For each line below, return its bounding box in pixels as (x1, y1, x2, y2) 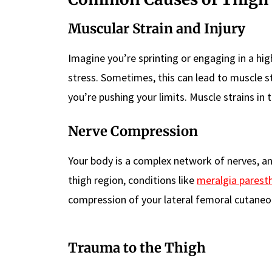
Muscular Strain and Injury (68, 20, 245, 38)
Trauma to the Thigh (68, 239, 206, 257)
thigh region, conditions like (68, 173, 197, 188)
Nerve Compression (68, 123, 198, 140)
